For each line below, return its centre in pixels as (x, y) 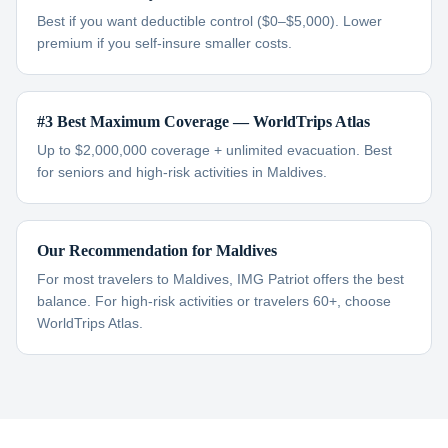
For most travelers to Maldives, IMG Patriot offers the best (220, 279)
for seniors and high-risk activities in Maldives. (182, 172)
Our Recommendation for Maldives (157, 250)
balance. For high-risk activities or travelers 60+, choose (214, 301)
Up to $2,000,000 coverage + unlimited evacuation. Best (214, 150)
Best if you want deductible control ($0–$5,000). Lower (209, 21)
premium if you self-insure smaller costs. (164, 43)
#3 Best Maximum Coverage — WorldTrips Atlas (203, 121)
